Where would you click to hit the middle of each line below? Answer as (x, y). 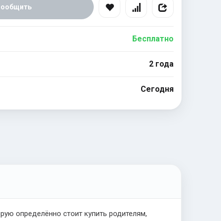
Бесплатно (153, 38)
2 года (161, 64)
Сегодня (157, 89)
